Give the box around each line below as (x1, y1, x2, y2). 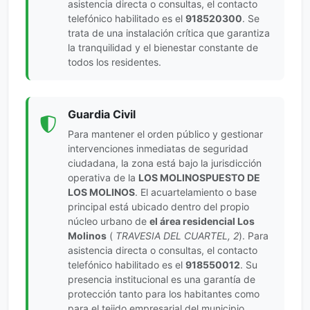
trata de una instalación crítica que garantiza (68, 27, 270, 39)
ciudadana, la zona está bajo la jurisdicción (68, 157, 262, 170)
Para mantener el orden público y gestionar (68, 128, 263, 140)
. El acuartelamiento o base (135, 186, 257, 199)
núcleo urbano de (68, 215, 149, 228)
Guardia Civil (68, 107, 136, 122)
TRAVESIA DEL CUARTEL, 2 (113, 230, 239, 242)
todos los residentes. (68, 56, 161, 69)
